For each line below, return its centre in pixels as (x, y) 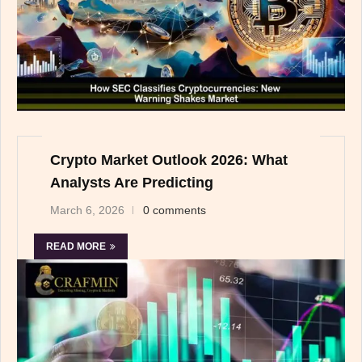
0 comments (175, 210)
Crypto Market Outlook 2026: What (169, 160)
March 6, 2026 (87, 210)
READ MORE (76, 246)
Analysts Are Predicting (132, 182)
